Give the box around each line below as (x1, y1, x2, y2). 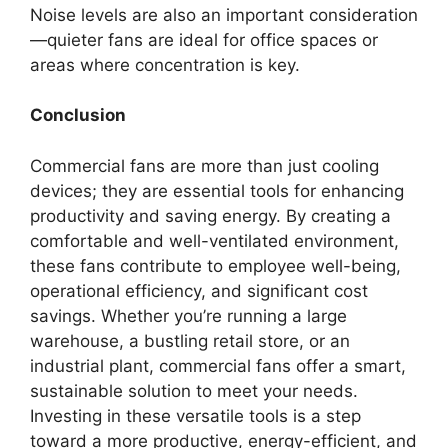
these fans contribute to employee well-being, (30, 255, 401, 276)
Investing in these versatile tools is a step (30, 405, 361, 426)
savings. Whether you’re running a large (30, 305, 347, 326)
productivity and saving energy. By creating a (30, 205, 391, 226)
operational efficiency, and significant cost (30, 280, 368, 301)
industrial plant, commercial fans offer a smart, (30, 355, 406, 376)
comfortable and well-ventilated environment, (30, 230, 399, 251)
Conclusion (30, 105, 126, 125)
